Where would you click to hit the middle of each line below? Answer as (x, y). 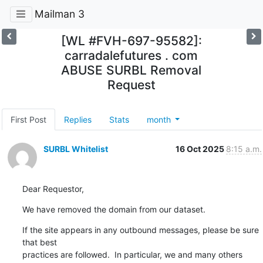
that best (39, 242)
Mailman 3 (59, 14)
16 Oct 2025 (200, 149)
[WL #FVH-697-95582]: (131, 41)
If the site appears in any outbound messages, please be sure (140, 230)
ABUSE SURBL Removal (131, 70)
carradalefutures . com (131, 55)
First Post (28, 119)
